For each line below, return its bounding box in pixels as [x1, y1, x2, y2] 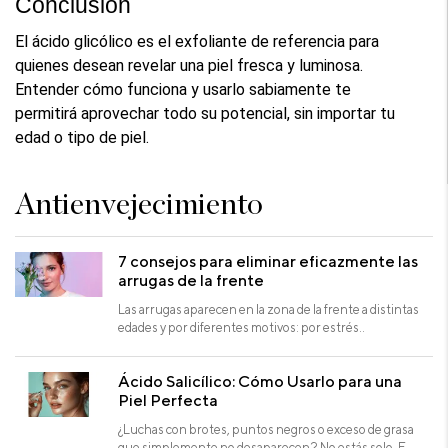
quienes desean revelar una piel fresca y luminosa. [15, 55, 364, 75]
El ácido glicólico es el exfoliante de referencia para [15, 31, 380, 51]
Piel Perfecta [118, 389, 219, 410]
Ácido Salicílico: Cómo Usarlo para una [118, 370, 403, 391]
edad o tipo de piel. [15, 127, 150, 147]
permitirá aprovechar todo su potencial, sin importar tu [15, 103, 396, 123]
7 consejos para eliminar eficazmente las [118, 250, 419, 271]
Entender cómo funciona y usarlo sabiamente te [15, 79, 352, 99]
